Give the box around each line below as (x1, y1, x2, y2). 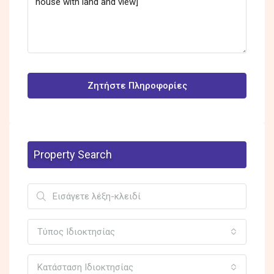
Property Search (34, 147, 112, 161)
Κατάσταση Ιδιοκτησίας (37, 261, 133, 273)
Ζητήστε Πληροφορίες (87, 80, 187, 91)
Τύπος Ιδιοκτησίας (37, 226, 115, 237)
